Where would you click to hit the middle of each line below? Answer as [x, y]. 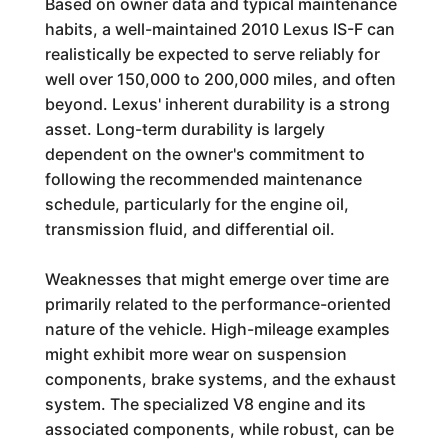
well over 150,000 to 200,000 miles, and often [220, 79]
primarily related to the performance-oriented [217, 304]
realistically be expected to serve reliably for [212, 54]
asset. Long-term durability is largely [184, 129]
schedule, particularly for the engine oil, [196, 204]
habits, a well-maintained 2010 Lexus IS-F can [219, 29]
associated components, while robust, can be [219, 429]
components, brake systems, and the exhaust [220, 379]
